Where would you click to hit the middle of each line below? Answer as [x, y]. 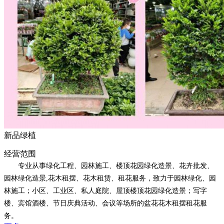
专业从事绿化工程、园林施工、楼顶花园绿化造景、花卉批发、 [109, 166]
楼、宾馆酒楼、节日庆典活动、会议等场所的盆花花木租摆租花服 [105, 203]
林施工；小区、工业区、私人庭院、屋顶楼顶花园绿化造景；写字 [105, 191]
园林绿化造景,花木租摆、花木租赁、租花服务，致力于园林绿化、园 [110, 178]
